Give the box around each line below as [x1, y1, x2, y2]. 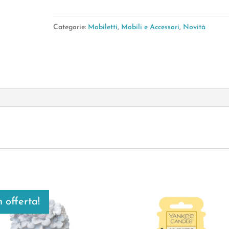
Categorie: [53, 24, 88, 32]
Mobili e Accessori [121, 24, 179, 32]
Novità [182, 24, 205, 32]
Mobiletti [87, 24, 118, 32]
